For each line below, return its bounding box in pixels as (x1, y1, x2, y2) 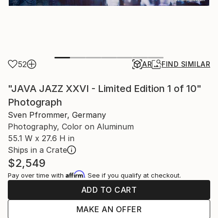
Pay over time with (8, 171, 66, 179)
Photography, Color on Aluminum (8, 122, 134, 131)
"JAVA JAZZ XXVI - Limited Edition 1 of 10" (8, 83, 201, 94)
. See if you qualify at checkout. (84, 171, 181, 179)
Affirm (66, 170, 84, 178)
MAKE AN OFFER (76, 204, 142, 214)
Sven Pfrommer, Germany (8, 110, 106, 120)
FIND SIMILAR (162, 60, 210, 68)
